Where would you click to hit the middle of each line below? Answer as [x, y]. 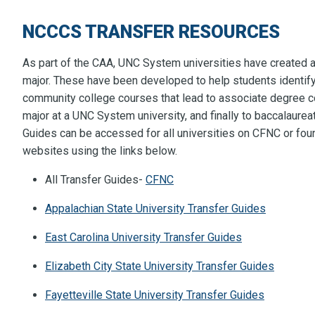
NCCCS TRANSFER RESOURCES [151, 32]
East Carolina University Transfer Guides [143, 238]
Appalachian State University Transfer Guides [155, 209]
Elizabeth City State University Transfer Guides [160, 266]
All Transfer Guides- [95, 180]
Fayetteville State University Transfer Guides [155, 295]
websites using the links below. [100, 151]
